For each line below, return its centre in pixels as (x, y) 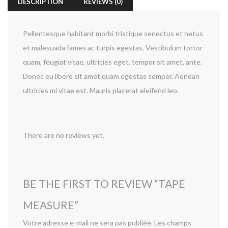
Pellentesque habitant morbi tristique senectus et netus (113, 33)
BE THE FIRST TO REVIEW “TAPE (104, 183)
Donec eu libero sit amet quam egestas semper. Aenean (111, 76)
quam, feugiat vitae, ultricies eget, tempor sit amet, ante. (112, 62)
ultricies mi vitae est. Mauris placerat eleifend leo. (101, 90)
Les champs (173, 223)
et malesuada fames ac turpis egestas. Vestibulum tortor (113, 48)
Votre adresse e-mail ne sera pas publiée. (88, 223)
